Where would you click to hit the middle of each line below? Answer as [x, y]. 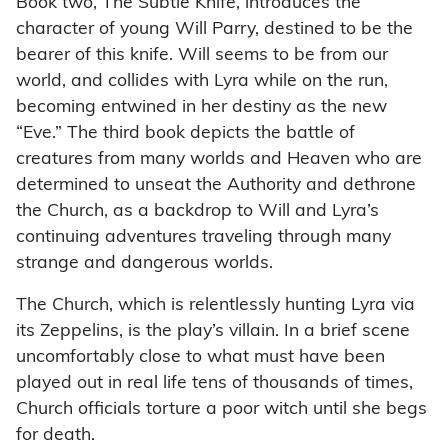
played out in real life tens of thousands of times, [214, 384]
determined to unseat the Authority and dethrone [216, 186]
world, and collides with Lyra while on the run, [202, 82]
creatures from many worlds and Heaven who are [219, 160]
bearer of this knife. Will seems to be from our [202, 56]
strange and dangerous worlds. [144, 264]
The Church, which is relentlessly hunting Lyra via [215, 306]
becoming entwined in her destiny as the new [201, 108]
